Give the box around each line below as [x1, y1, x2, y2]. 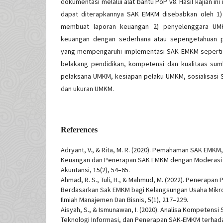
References [61, 125, 98, 134]
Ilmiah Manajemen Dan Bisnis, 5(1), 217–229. [61, 195, 188, 205]
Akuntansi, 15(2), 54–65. [61, 165, 130, 175]
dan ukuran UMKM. [61, 84, 114, 94]
